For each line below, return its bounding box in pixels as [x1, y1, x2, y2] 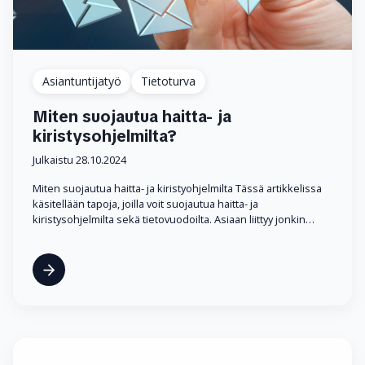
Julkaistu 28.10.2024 [33, 152, 126, 168]
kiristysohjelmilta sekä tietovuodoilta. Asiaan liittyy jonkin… [33, 212, 314, 227]
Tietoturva [141, 73, 196, 90]
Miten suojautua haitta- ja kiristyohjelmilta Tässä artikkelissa [33, 181, 322, 196]
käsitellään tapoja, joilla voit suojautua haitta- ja [33, 196, 258, 212]
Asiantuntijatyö [42, 73, 121, 90]
